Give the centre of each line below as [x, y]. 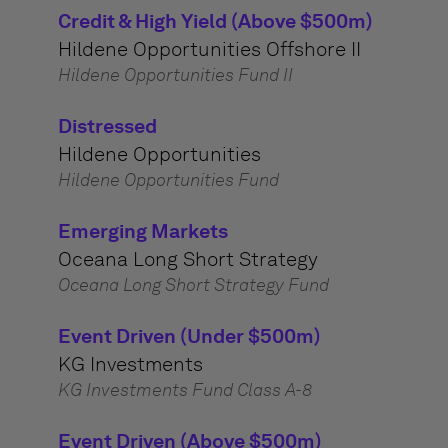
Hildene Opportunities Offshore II [209, 49]
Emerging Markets [142, 231]
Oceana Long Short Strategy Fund [193, 285]
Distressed [107, 126]
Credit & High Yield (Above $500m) [215, 21]
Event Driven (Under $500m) [189, 336]
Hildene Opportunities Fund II [175, 75]
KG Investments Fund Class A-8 [184, 390]
